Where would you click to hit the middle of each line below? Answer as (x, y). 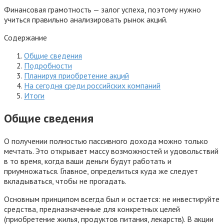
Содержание (25, 37)
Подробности (48, 65)
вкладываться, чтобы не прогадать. (65, 181)
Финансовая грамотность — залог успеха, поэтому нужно (102, 9)
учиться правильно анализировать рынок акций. (86, 19)
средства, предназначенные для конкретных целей (92, 209)
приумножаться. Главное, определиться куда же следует (101, 171)
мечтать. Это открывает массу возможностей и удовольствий (111, 151)
